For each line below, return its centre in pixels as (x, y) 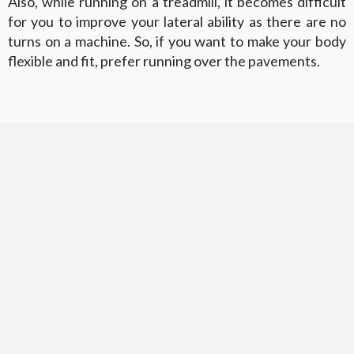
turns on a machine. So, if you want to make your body (177, 41)
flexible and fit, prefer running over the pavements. (164, 60)
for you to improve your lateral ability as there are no (177, 21)
